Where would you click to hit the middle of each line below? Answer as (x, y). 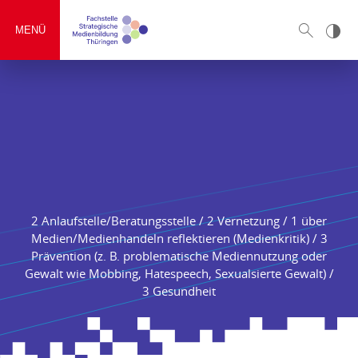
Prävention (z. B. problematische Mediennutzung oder (179, 256)
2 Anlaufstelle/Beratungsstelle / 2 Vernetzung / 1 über (179, 221)
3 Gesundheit (179, 291)
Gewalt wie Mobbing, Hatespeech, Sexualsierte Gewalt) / (179, 273)
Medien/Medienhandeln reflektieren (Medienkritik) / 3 (179, 238)
